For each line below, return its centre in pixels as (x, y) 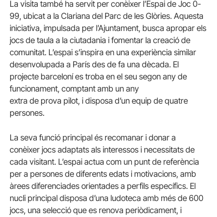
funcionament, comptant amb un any (74, 88)
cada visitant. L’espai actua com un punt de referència (104, 162)
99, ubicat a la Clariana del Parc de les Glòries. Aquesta (107, 16)
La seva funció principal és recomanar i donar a (93, 138)
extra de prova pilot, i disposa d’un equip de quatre (99, 101)
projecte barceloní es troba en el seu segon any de (98, 76)
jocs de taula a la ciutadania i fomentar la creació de (100, 40)
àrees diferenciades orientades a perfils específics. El (103, 186)
